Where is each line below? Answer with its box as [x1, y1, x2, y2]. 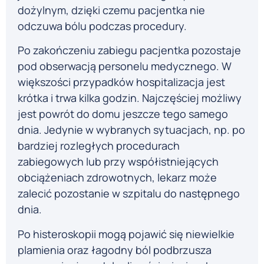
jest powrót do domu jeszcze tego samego [18, 107, 228, 121]
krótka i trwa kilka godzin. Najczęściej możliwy [18, 91, 242, 105]
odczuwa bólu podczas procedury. [18, 19, 187, 34]
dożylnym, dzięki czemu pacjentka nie [18, 3, 205, 18]
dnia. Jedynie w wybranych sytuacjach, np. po [18, 123, 245, 137]
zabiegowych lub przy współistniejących [18, 154, 219, 169]
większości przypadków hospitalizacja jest [18, 75, 225, 90]
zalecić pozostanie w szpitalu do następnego [18, 186, 240, 201]
